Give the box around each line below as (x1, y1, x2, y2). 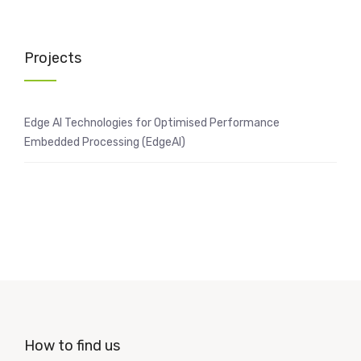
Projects (24, 49, 81, 68)
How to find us (24, 337, 120, 355)
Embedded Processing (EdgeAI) (24, 135, 185, 150)
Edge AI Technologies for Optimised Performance (24, 116, 280, 131)
